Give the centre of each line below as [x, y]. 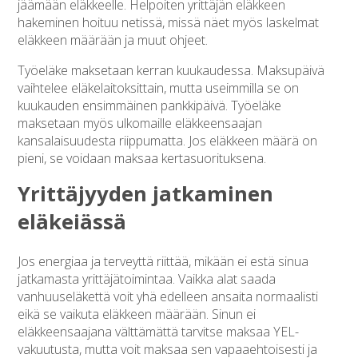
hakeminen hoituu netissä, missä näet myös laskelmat [169, 22]
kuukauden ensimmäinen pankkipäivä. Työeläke [150, 105]
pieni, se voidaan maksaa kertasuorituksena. [142, 158]
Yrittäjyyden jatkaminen [146, 193]
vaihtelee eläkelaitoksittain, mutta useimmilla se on [159, 88]
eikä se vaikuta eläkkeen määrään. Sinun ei [137, 314]
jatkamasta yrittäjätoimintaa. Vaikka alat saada [147, 278]
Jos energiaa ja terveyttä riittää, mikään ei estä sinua [163, 261]
